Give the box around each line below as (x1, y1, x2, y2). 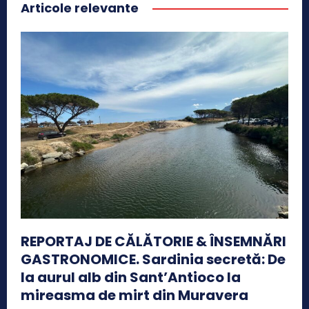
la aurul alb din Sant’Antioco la (21, 268, 241, 288)
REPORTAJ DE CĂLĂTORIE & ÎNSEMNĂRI (21, 232, 286, 252)
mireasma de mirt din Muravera (21, 286, 248, 306)
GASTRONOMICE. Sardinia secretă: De (21, 250, 286, 270)
